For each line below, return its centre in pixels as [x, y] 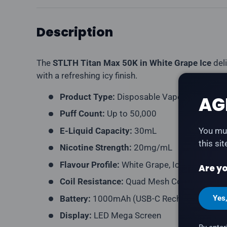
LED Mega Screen [126, 216]
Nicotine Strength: [96, 148]
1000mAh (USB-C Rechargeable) [154, 198]
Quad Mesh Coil [155, 182]
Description [75, 32]
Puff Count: [82, 114]
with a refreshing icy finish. [87, 75]
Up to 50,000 [130, 114]
